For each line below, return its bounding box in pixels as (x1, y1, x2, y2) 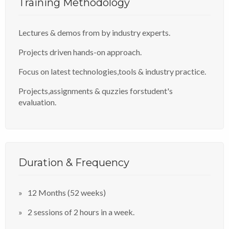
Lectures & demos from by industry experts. (18, 27, 170, 37)
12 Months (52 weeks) (28, 187, 106, 197)
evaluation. (18, 97, 56, 107)
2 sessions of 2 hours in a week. (28, 207, 134, 217)
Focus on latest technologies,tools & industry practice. (18, 66, 206, 76)
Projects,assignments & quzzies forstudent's (18, 85, 173, 96)
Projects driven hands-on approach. (18, 47, 142, 57)
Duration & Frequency (18, 156, 129, 169)
